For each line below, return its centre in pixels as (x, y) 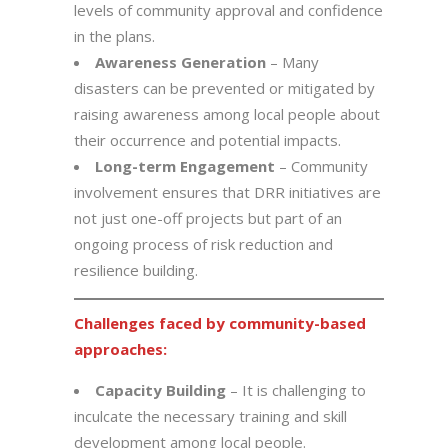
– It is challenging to (296, 390)
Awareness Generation (180, 62)
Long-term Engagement (185, 166)
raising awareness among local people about (227, 114)
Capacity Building (160, 390)
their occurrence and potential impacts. (207, 140)
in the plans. (114, 36)
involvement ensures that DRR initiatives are (227, 192)
